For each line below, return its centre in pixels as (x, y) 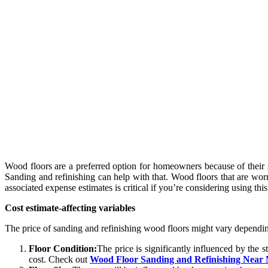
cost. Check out (59, 260)
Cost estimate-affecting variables (70, 208)
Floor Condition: (63, 249)
